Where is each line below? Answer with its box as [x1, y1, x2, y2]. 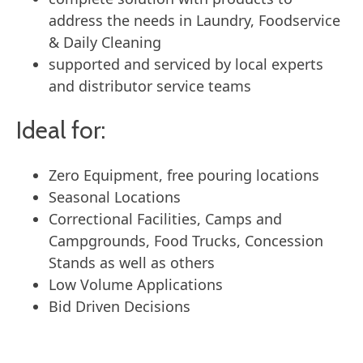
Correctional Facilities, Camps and [49, 209, 282, 228]
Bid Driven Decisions [49, 297, 190, 316]
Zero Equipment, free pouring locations [49, 165, 319, 185]
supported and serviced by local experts [49, 54, 323, 74]
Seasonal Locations [49, 187, 181, 207]
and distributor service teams [49, 76, 251, 96]
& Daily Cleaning [49, 32, 161, 52]
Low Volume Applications [49, 275, 223, 294]
